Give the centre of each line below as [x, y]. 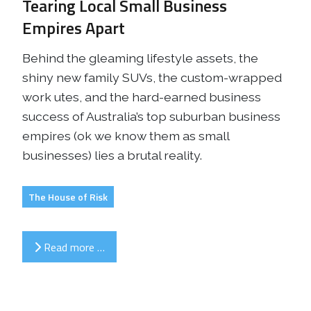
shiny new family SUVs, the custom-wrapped [152, 78]
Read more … [73, 247]
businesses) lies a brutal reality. [112, 155]
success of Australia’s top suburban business [151, 117]
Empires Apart [74, 28]
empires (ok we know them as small [126, 136]
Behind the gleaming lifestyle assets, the [140, 58]
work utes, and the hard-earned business [142, 97]
